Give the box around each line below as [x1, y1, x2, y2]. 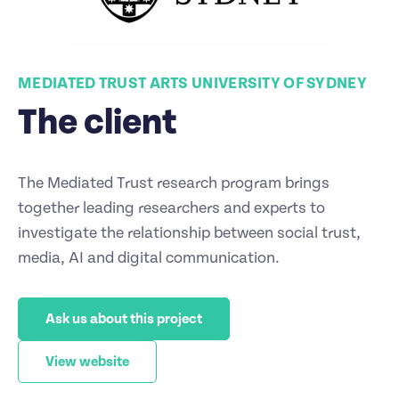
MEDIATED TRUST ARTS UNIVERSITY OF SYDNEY [18, 74, 367, 93]
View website [45, 354, 129, 370]
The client [18, 102, 176, 143]
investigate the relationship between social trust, [18, 224, 361, 242]
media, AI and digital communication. [18, 248, 280, 267]
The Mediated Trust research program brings [18, 174, 330, 192]
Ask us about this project [45, 311, 202, 327]
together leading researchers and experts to [18, 199, 325, 217]
